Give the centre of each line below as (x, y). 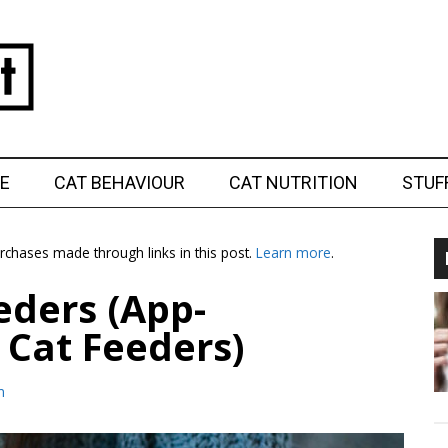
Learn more (293, 252)
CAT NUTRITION (293, 182)
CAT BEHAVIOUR (119, 182)
